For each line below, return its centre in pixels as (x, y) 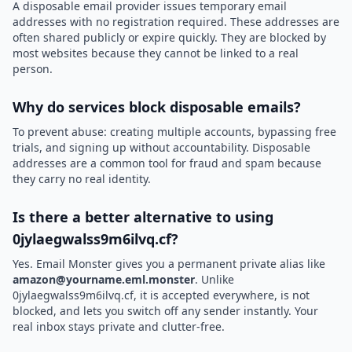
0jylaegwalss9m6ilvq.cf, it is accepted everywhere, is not (161, 295)
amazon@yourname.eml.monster (104, 279)
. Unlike (214, 279)
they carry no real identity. (82, 179)
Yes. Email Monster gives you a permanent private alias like (169, 264)
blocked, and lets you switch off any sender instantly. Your (165, 311)
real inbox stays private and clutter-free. (119, 326)
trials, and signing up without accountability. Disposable (161, 147)
